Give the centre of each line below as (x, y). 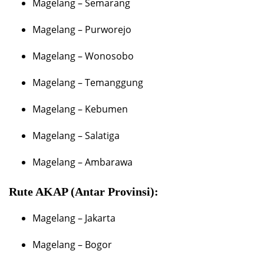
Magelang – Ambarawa (82, 162)
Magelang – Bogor (72, 245)
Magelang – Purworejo (82, 30)
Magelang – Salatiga (76, 136)
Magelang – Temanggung (88, 83)
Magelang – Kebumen (80, 109)
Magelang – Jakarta (74, 218)
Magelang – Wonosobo (83, 56)
